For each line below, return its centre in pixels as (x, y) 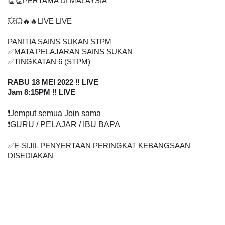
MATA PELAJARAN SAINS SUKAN (73, 52)
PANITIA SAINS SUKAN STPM (60, 42)
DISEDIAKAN (34, 156)
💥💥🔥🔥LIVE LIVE (40, 21)
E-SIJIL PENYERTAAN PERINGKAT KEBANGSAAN (102, 146)
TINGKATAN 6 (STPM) (52, 62)
